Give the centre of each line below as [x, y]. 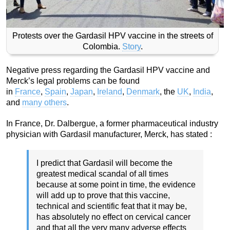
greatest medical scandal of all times [102, 174]
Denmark [143, 92]
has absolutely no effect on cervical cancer [113, 217]
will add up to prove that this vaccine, [103, 196]
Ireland [110, 92]
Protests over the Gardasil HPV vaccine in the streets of [112, 35]
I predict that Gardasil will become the [104, 163]
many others [44, 103]
